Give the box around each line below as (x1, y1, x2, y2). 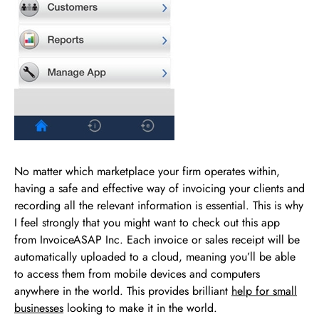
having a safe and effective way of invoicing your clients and (14, 179, 305, 197)
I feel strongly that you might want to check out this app (14, 214, 280, 231)
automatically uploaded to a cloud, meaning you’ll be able (14, 248, 296, 265)
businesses (14, 299, 63, 316)
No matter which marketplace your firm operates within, (14, 162, 280, 179)
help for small (231, 282, 297, 299)
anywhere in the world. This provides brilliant (14, 282, 231, 299)
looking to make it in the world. (63, 299, 217, 316)
